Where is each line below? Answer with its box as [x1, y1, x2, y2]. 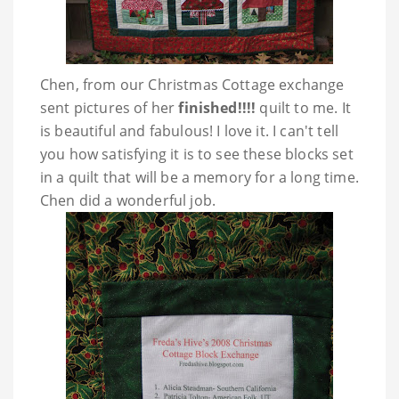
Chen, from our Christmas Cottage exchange [40, 75, 345, 95]
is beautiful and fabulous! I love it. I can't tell [40, 121, 339, 142]
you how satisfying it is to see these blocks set [40, 144, 354, 165]
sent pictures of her [40, 98, 179, 118]
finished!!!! [178, 98, 256, 118]
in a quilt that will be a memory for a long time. [40, 167, 359, 188]
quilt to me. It [256, 98, 351, 118]
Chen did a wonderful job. [40, 191, 216, 211]
